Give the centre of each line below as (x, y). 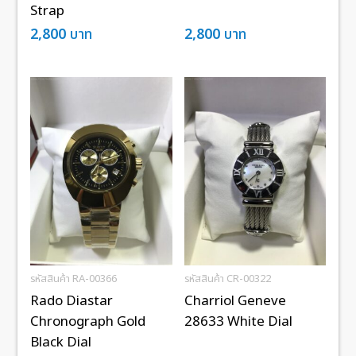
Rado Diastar (72, 302)
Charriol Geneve (235, 302)
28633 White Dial (238, 322)
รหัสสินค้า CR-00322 (227, 279)
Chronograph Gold (88, 322)
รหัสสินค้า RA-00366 (74, 279)
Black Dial (61, 343)
